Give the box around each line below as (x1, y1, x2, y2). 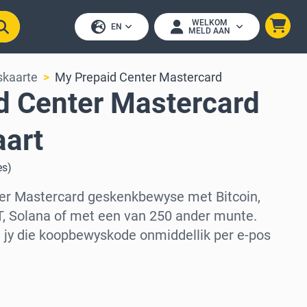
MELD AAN (188, 26, 230, 36)
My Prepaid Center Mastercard (55, 70, 222, 84)
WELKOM (191, 18, 228, 27)
